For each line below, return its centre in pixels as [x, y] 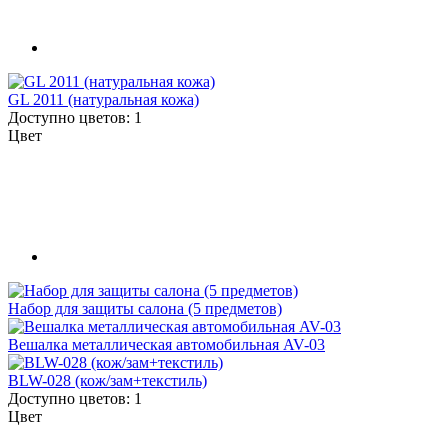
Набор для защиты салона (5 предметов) [145, 308]
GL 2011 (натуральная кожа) [103, 100]
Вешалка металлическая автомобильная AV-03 [166, 344]
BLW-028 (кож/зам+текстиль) [107, 380]
